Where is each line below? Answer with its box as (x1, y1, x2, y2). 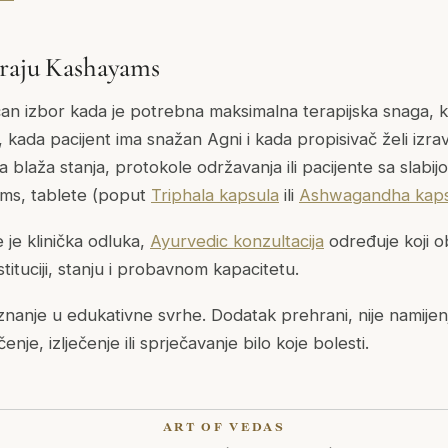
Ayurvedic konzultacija (150, 231, 324, 252)
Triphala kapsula (151, 185, 279, 206)
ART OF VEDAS (163, 420, 285, 434)
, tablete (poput (21, 185, 151, 206)
